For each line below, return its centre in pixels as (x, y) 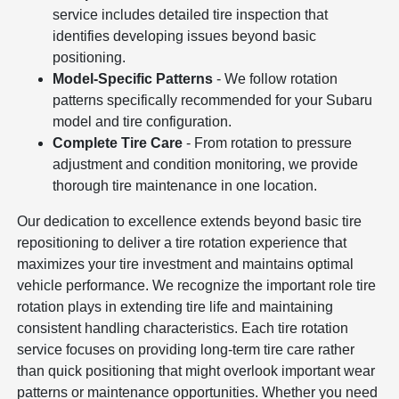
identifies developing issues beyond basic (185, 36)
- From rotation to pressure (268, 142)
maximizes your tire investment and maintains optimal (186, 264)
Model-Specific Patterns (133, 78)
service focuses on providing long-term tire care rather (186, 349)
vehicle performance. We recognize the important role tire (197, 285)
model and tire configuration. (142, 121)
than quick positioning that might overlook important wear (196, 370)
